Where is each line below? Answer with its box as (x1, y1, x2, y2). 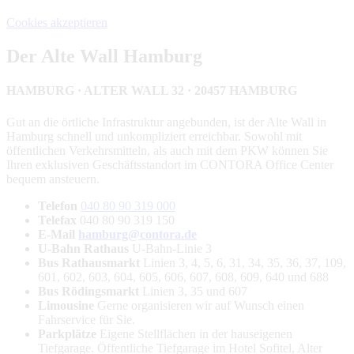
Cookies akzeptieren (6, 16, 107, 30)
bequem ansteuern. (6, 171, 100, 186)
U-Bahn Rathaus (38, 241, 132, 255)
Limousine (38, 298, 94, 312)
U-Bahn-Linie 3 (132, 241, 212, 255)
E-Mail (38, 227, 78, 241)
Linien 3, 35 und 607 (142, 284, 247, 298)
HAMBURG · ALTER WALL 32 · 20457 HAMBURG (6, 84, 297, 98)
